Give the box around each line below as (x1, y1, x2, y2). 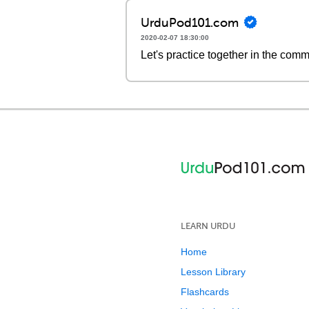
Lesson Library (181, 266, 246, 277)
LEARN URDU (181, 221, 235, 231)
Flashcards (181, 286, 229, 297)
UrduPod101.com (141, 14, 239, 30)
